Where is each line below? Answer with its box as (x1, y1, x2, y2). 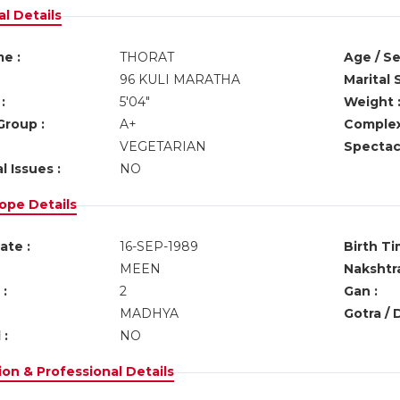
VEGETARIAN (119, 138, 206, 154)
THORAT (119, 49, 174, 65)
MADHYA (119, 305, 179, 321)
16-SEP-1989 (119, 238, 198, 254)
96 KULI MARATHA (119, 71, 240, 87)
